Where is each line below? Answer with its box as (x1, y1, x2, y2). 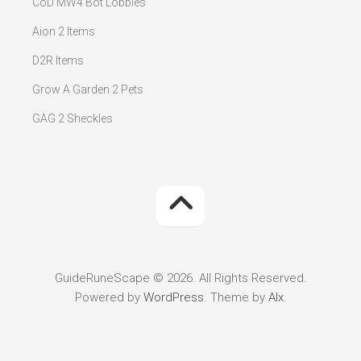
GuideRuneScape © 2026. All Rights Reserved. (54, 270, 307, 285)
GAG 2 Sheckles (32, 111, 113, 125)
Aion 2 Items (32, 24, 95, 38)
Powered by (74, 289, 143, 305)
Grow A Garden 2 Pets (32, 82, 143, 96)
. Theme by (203, 289, 268, 305)
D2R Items (32, 53, 84, 67)
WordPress (143, 289, 204, 305)
